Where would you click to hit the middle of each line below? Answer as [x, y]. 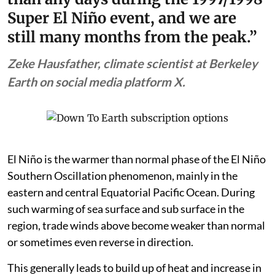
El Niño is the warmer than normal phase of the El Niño [137, 183]
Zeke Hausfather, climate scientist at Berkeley [133, 87]
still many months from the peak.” [132, 61]
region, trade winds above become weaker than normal [136, 250]
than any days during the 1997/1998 [135, 23]
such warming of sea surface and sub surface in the [126, 233]
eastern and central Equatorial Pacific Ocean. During [131, 216]
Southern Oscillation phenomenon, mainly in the [122, 200]
